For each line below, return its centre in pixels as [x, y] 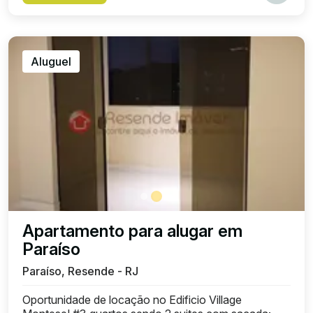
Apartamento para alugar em [132, 231]
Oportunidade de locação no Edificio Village [132, 300]
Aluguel [51, 61]
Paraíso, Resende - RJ [80, 271]
